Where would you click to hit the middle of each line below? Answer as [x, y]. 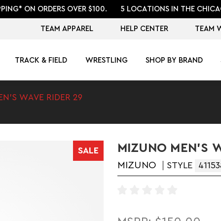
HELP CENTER [144, 29]
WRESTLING [106, 60]
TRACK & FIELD [41, 60]
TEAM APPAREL [67, 29]
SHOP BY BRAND [174, 60]
